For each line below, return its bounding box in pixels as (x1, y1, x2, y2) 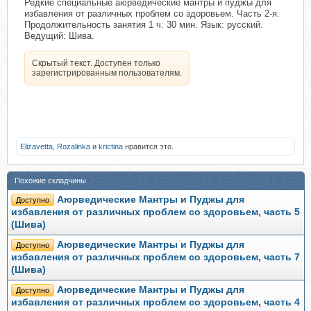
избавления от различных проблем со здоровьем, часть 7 (11, 252, 300, 262)
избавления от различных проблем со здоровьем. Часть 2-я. (24, 8, 280, 19)
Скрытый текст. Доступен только (32, 58, 160, 68)
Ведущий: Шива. (24, 31, 94, 41)
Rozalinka (57, 142, 90, 151)
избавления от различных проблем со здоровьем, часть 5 (11, 207, 300, 217)
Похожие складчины (15, 176, 86, 185)
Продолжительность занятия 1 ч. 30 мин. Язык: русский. (24, 19, 263, 30)
